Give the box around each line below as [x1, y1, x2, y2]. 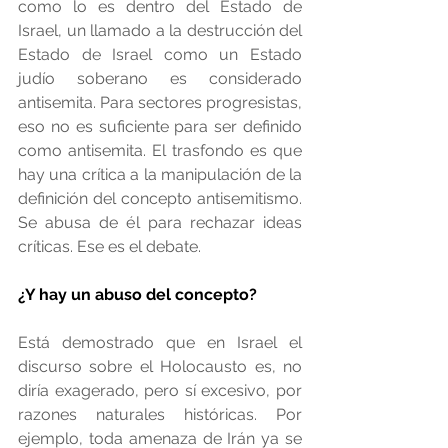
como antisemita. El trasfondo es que [18, 141, 302, 161]
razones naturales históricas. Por [18, 405, 302, 425]
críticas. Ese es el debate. [18, 237, 201, 257]
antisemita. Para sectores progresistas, [18, 93, 302, 113]
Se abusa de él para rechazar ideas [18, 213, 302, 233]
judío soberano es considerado [18, 69, 302, 89]
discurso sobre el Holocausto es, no [18, 357, 302, 377]
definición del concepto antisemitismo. [18, 189, 302, 209]
